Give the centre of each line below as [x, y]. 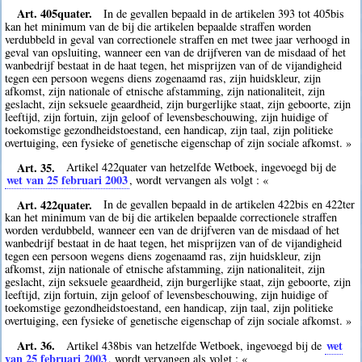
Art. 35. [36, 167]
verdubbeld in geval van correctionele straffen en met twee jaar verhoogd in [178, 39]
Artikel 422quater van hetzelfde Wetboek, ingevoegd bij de [202, 167]
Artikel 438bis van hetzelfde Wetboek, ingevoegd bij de [196, 345]
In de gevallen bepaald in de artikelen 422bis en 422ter [229, 204]
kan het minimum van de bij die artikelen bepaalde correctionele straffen [171, 217]
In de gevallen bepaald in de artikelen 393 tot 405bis [224, 13]
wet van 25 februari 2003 [67, 180]
